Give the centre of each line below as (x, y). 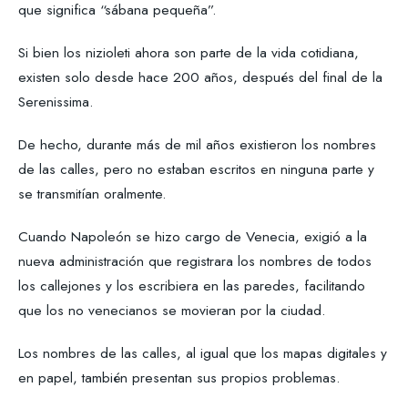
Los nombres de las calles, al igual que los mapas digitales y (203, 352)
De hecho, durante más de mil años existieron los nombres (197, 144)
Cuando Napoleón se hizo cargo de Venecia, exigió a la (193, 236)
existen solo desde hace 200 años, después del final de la (200, 76)
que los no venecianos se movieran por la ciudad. (172, 310)
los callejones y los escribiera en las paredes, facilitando (192, 285)
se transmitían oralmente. (92, 193)
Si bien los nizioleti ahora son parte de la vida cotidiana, (189, 52)
